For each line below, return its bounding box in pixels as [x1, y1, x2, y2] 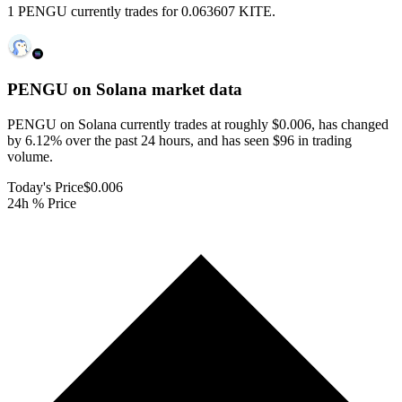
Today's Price [7, 179, 83, 195]
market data [147, 80, 242, 100]
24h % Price [7, 195, 76, 211]
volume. [7, 148, 53, 164]
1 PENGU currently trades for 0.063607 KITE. [7, 4, 275, 20]
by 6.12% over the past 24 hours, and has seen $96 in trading [7, 132, 352, 148]
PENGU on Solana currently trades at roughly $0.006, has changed [7, 116, 389, 132]
